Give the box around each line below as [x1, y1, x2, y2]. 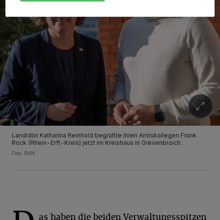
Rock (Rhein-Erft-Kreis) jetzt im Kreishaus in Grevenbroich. [12, 139, 182, 147]
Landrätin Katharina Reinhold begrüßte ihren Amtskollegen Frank [12, 132, 196, 139]
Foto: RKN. [12, 150, 36, 157]
